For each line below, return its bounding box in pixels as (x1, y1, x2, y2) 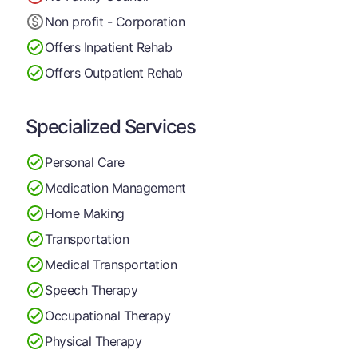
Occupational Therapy (45, 307, 171, 324)
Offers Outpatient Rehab (45, 64, 183, 81)
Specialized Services (26, 115, 196, 138)
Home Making (45, 205, 125, 221)
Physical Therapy (45, 332, 142, 349)
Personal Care (45, 153, 125, 170)
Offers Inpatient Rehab (45, 38, 173, 55)
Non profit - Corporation (45, 13, 185, 30)
